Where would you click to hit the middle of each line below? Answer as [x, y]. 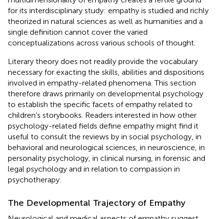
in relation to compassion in [132, 169]
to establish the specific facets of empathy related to [100, 104]
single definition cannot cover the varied [78, 32]
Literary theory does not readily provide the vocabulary [103, 61]
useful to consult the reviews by [65, 136]
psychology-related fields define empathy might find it [103, 126]
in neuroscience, [169, 147]
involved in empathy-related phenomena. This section [102, 83]
